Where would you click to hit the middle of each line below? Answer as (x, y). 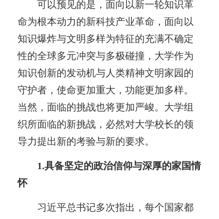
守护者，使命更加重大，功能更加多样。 (105, 90)
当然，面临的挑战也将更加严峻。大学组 (105, 107)
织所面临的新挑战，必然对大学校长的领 (105, 124)
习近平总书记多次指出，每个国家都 (116, 207)
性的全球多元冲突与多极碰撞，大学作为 (105, 55)
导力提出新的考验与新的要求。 (86, 141)
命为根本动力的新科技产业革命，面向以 (105, 21)
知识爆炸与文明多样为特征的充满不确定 (105, 38)
